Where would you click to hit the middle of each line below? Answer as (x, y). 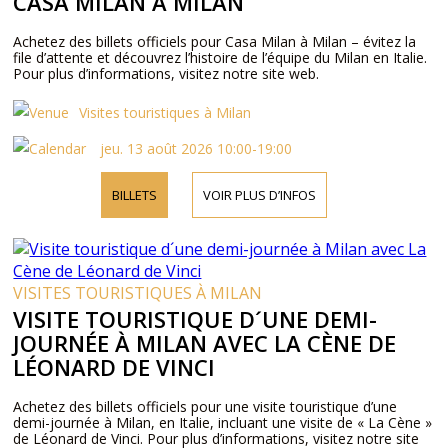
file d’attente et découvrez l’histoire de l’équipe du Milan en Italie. (220, 57)
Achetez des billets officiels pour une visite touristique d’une (205, 406)
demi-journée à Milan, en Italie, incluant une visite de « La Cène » (223, 422)
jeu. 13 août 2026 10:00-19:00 (194, 148)
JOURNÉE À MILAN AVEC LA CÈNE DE (205, 343)
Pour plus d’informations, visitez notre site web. (166, 73)
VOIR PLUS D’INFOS (259, 195)
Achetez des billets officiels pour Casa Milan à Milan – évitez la (215, 41)
